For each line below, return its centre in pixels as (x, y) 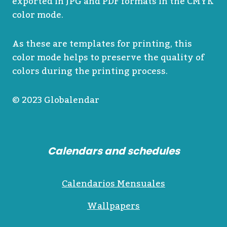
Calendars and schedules (113, 151)
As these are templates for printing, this (102, 44)
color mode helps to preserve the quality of (108, 58)
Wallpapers (113, 206)
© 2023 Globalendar (56, 100)
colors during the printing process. (90, 71)
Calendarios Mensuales (113, 184)
